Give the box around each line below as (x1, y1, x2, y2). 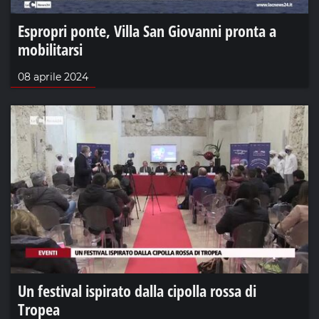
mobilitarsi (18, 38, 83, 61)
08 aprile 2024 (18, 70, 88, 84)
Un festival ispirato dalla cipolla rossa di (18, 279, 256, 301)
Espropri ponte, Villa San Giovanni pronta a (18, 20, 276, 42)
